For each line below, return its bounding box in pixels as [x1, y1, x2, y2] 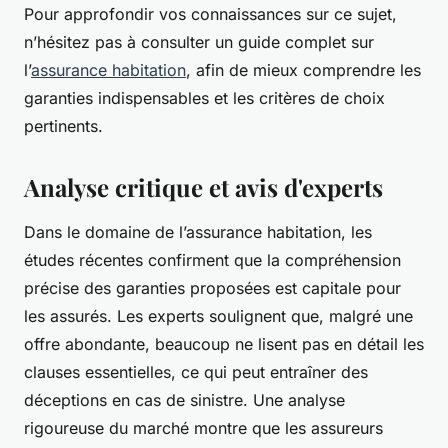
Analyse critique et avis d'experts [24, 171, 383, 204]
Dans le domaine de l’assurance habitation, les [24, 222, 372, 243]
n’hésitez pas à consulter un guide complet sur [24, 32, 374, 53]
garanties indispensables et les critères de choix [24, 88, 385, 109]
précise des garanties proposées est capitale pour [24, 278, 401, 299]
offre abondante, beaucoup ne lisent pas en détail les [24, 334, 424, 355]
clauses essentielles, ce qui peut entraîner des [24, 362, 368, 383]
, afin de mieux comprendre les [186, 60, 421, 81]
